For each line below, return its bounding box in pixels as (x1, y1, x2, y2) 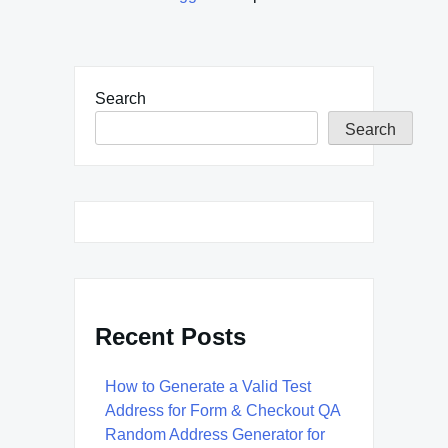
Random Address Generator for (105, 426, 325, 444)
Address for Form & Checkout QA (105, 402, 341, 420)
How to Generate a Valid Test (105, 378, 311, 396)
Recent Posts (95, 323, 246, 351)
